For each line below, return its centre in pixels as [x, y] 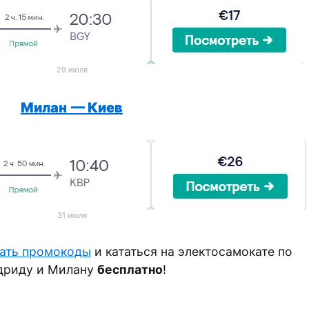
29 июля [72, 70]
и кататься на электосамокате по [192, 251]
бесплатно [130, 269]
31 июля [72, 215]
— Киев [97, 108]
